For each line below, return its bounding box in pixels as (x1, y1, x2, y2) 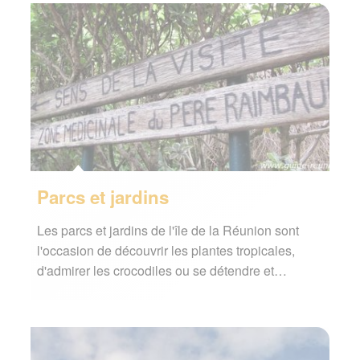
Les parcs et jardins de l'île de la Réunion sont (36, 220, 299, 239)
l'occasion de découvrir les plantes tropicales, (36, 240, 295, 260)
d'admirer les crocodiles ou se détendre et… (36, 260, 287, 280)
